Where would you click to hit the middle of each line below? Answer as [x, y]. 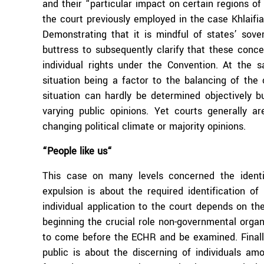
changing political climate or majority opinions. [144, 126]
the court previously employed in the [125, 19]
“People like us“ [77, 151]
